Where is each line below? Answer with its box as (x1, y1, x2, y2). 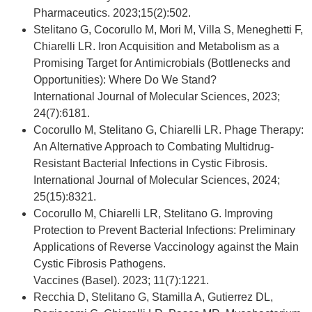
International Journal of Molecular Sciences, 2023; (33, 91, 280, 103)
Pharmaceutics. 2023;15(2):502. (33, 7, 191, 19)
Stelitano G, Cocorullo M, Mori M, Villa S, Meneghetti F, (33, 24, 303, 36)
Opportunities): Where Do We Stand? (33, 74, 217, 86)
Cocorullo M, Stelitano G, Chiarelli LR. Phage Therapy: (33, 124, 304, 136)
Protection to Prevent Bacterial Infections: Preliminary (33, 224, 295, 237)
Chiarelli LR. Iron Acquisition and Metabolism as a (33, 40, 279, 53)
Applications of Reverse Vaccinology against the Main (33, 241, 299, 253)
